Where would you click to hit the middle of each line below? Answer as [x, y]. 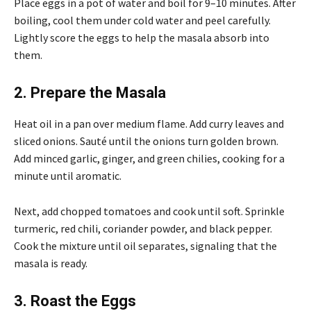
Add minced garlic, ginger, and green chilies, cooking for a [149, 158]
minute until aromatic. [68, 175]
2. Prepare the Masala [90, 92]
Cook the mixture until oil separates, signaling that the [145, 245]
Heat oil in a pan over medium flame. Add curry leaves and [149, 123]
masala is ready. [51, 263]
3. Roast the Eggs [75, 301]
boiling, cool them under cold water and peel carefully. [142, 20]
